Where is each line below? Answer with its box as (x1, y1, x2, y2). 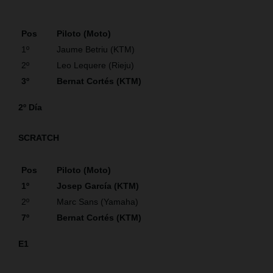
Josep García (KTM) (57, 180, 141, 191)
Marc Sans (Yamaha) (57, 196, 138, 207)
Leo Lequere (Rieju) (57, 60, 134, 70)
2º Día (18, 102, 42, 112)
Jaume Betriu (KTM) (57, 44, 140, 54)
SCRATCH (18, 132, 59, 143)
